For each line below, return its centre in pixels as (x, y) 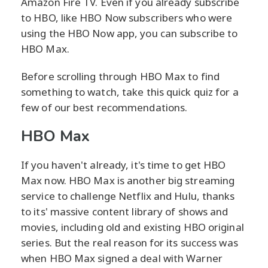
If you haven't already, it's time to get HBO (124, 165)
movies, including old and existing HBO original (133, 227)
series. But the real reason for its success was (130, 243)
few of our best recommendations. (104, 108)
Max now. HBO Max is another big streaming (128, 181)
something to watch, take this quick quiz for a (130, 92)
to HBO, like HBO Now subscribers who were (127, 18)
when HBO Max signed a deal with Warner (122, 258)
